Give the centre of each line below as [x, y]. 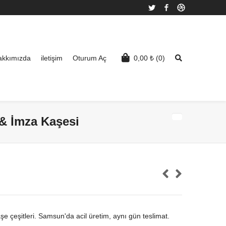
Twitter [168, 8]
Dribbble [200, 8]
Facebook [187, 8]
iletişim [52, 58]
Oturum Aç [90, 58]
